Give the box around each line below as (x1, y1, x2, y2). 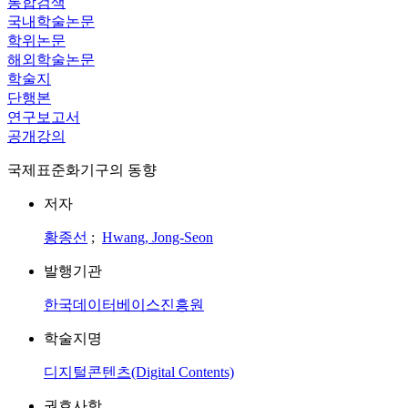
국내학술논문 (7, 14, 95, 29)
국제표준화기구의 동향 (7, 162, 157, 178)
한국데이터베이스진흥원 (44, 297, 204, 312)
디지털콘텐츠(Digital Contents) (44, 364, 234, 380)
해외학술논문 (7, 52, 95, 67)
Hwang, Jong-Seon (102, 229, 213, 245)
